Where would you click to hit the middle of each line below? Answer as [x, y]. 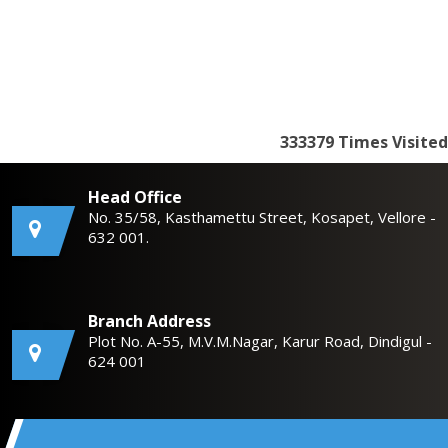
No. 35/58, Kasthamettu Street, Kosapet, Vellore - [262, 217]
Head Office [135, 197]
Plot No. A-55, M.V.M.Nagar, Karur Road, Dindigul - [260, 341]
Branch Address [149, 321]
